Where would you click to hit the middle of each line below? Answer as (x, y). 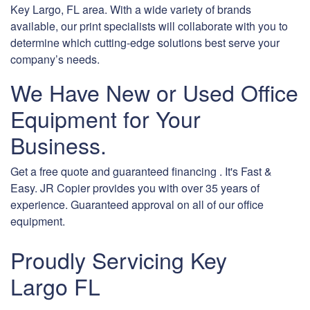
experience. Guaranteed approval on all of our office (137, 205)
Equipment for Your (106, 119)
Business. (58, 145)
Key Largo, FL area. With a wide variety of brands (131, 10)
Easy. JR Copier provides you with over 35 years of (135, 188)
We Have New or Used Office (154, 92)
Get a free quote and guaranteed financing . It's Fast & (141, 172)
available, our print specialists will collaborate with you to (149, 26)
